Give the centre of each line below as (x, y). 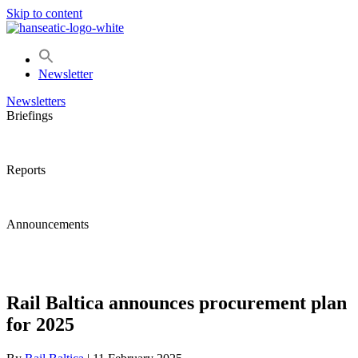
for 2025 (40, 324)
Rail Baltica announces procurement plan (177, 302)
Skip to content (44, 13)
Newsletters (36, 101)
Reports (26, 170)
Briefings (30, 115)
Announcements (48, 224)
